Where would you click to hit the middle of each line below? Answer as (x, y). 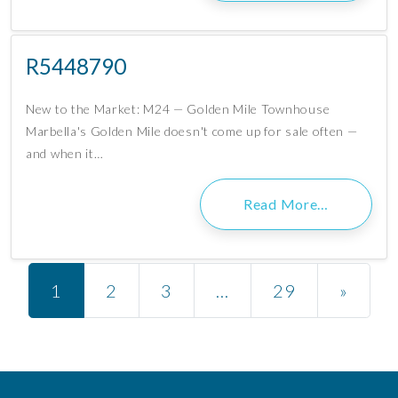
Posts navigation (108, 280)
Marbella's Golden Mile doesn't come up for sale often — (192, 131)
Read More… (286, 204)
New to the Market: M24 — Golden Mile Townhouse (178, 109)
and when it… (65, 154)
